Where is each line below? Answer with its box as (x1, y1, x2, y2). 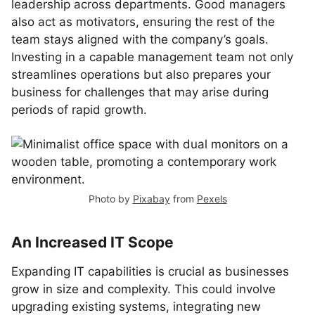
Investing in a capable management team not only (11, 50, 293, 64)
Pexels (196, 193, 227, 205)
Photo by (88, 193, 133, 205)
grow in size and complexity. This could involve (11, 282, 276, 296)
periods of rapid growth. (11, 103, 147, 117)
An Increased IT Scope (11, 233, 174, 251)
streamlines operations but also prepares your (11, 67, 271, 82)
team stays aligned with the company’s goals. (11, 32, 269, 46)
